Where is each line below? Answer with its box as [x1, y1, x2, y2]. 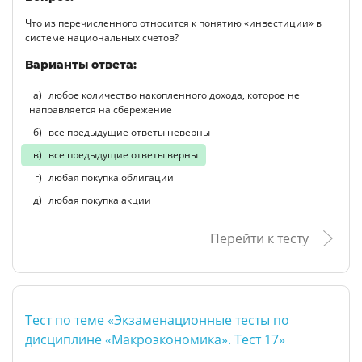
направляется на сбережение [29, 102, 172, 116]
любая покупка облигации [46, 170, 174, 184]
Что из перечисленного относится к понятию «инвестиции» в [25, 15, 322, 30]
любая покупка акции [46, 192, 151, 207]
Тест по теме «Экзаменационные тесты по [25, 310, 289, 329]
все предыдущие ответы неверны [46, 124, 210, 139]
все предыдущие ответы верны [46, 147, 198, 162]
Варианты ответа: [25, 57, 137, 72]
